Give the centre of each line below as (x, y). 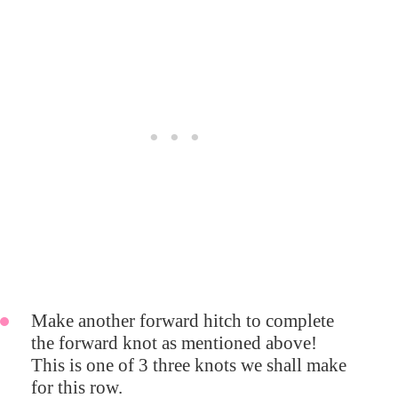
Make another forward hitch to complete (183, 320)
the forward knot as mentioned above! (174, 342)
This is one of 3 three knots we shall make (189, 365)
